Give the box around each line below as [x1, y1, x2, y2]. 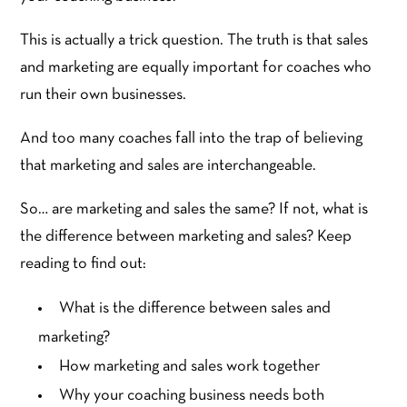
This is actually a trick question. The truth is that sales [20, 33, 369, 49]
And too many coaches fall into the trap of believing [20, 131, 363, 147]
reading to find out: [20, 256, 147, 273]
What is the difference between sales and [59, 301, 332, 317]
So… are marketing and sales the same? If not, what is [20, 202, 369, 218]
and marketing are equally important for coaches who [20, 60, 372, 76]
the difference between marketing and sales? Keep [20, 229, 352, 245]
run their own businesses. [20, 87, 190, 104]
